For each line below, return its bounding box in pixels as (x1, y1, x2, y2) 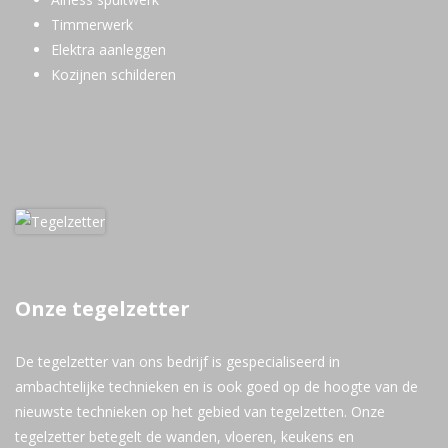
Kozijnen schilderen (51, 65, 176, 84)
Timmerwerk (51, 15, 133, 34)
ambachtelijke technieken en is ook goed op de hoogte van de (15, 376, 418, 396)
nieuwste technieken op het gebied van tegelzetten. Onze (15, 401, 385, 421)
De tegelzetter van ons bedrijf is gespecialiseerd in (15, 351, 340, 371)
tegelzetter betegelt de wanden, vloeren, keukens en (15, 426, 354, 446)
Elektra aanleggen (51, 40, 166, 59)
